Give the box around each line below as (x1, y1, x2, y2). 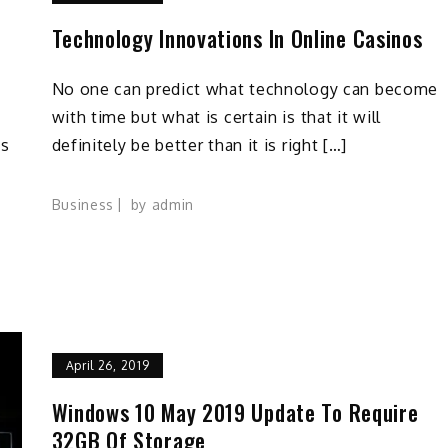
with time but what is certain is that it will (51, 107, 382, 128)
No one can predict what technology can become (51, 79, 439, 100)
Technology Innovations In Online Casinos (51, 22, 423, 55)
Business (51, 195, 115, 213)
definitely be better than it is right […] (51, 135, 348, 156)
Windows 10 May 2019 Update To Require (51, 395, 419, 428)
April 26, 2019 (65, 357, 150, 373)
